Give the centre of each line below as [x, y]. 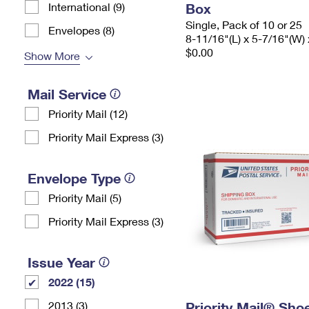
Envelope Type [74, 178]
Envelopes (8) [81, 30]
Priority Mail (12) [88, 113]
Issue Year [61, 262]
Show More [52, 56]
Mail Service [67, 94]
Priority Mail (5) [85, 198]
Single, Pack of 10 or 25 [244, 24]
